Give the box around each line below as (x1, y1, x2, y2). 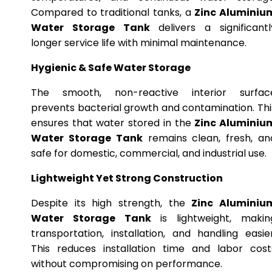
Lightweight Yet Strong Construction (31, 171, 223, 185)
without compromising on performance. (31, 257, 222, 271)
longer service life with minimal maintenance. (31, 36, 246, 50)
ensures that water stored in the (31, 116, 195, 130)
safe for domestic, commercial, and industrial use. (31, 146, 267, 160)
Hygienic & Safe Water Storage (31, 61, 191, 75)
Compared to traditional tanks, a (31, 5, 195, 19)
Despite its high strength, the (31, 196, 192, 210)
